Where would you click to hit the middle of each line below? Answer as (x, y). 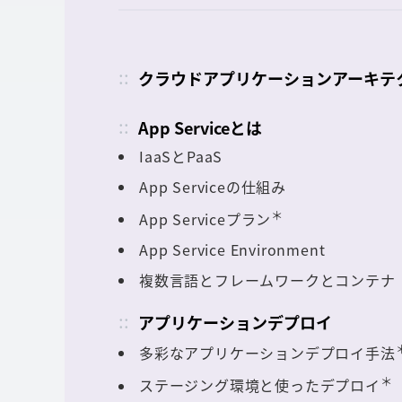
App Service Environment (232, 249)
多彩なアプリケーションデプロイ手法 (267, 353)
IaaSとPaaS (181, 156)
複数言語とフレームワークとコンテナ (267, 280)
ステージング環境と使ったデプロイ (260, 385)
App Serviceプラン (205, 218)
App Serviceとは (200, 127)
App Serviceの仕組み (213, 186)
